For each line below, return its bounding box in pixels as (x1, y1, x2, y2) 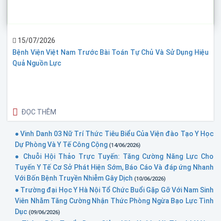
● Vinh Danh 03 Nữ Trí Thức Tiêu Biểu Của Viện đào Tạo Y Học (15, 129, 214, 138)
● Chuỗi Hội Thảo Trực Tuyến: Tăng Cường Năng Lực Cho (15, 152, 214, 160)
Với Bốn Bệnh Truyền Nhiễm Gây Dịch (15, 174, 134, 182)
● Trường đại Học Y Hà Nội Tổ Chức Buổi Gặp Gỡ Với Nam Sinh (15, 185, 214, 194)
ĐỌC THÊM (21, 108, 56, 116)
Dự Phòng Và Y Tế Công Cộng (15, 140, 109, 148)
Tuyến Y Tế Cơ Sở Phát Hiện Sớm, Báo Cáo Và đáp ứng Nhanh (15, 163, 214, 171)
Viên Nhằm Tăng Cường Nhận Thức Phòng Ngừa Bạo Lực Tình (15, 196, 214, 205)
